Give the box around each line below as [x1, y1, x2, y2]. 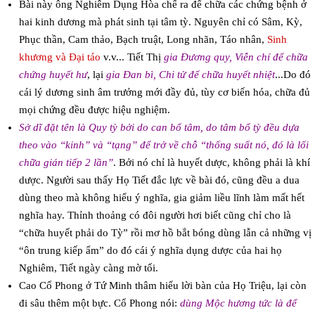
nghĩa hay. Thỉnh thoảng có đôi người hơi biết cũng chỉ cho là [18, 210, 291, 221]
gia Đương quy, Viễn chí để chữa [163, 51, 308, 63]
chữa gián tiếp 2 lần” [18, 157, 113, 169]
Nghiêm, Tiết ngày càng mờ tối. [18, 262, 158, 274]
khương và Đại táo [18, 51, 101, 63]
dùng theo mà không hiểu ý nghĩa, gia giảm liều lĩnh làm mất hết [18, 192, 304, 204]
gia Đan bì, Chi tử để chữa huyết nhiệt [105, 69, 275, 81]
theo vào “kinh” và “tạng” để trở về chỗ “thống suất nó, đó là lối [18, 139, 309, 151]
